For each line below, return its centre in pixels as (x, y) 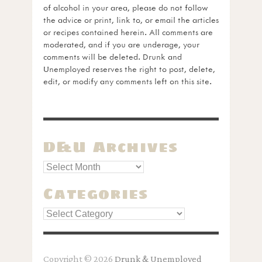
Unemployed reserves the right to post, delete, (129, 69)
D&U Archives (111, 147)
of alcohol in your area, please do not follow (126, 8)
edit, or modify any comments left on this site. (127, 81)
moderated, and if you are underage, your (121, 44)
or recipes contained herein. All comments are (128, 32)
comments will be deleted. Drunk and (113, 57)
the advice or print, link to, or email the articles (131, 20)
